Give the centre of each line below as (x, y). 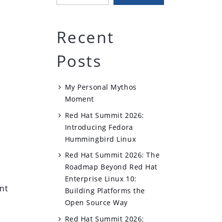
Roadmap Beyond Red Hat (111, 167)
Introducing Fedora (99, 127)
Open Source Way (96, 203)
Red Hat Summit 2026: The (112, 155)
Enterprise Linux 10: (101, 179)
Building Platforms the (105, 191)
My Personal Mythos (101, 87)
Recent (85, 37)
